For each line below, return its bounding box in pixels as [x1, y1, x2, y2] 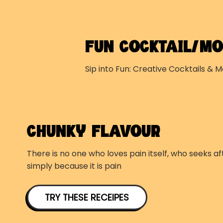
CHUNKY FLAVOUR [26, 123, 160, 140]
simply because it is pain [26, 160, 121, 172]
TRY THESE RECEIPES [45, 191, 129, 204]
